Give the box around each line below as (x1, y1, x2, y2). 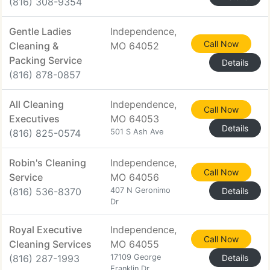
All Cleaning (9, 98, 64, 110)
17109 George (110, 253, 161, 262)
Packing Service (9, 54, 82, 66)
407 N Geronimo (110, 186, 171, 195)
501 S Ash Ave (110, 127, 163, 136)
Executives (9, 113, 60, 125)
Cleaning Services (9, 238, 92, 250)
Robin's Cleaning (9, 157, 86, 169)
